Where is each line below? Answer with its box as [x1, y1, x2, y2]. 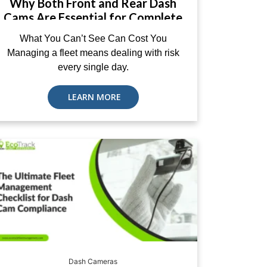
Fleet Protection [48, 24, 138, 39]
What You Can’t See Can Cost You [19, 33, 167, 44]
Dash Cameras [69, 257, 117, 266]
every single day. [57, 62, 129, 72]
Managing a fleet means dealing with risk [7, 48, 179, 58]
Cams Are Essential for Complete [4, 10, 182, 24]
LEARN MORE [65, 91, 121, 103]
